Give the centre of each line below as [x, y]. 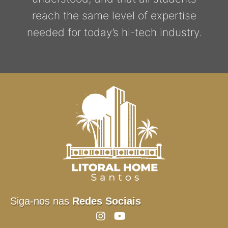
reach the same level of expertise [114, 15]
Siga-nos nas [41, 201]
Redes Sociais [107, 201]
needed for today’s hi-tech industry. [114, 32]
